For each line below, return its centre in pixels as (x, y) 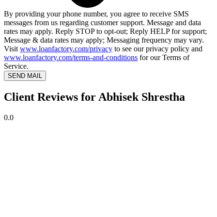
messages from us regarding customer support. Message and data (102, 23)
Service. (16, 66)
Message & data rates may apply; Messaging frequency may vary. (104, 40)
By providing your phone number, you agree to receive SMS (96, 14)
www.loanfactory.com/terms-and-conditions (71, 58)
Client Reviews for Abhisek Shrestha (94, 97)
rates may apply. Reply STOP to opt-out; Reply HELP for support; (105, 31)
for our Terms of (163, 58)
